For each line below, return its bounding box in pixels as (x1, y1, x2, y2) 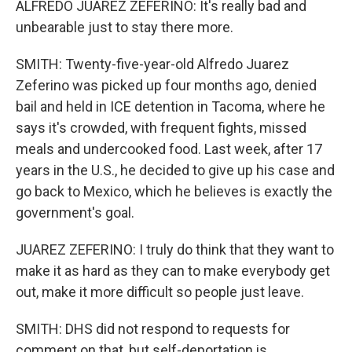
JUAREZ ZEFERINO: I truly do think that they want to (16, 241, 334, 258)
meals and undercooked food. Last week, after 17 (16, 141, 322, 157)
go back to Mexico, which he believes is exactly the (16, 183, 332, 200)
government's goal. (16, 204, 134, 221)
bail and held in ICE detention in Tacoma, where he (16, 98, 325, 115)
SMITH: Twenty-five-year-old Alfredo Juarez (16, 56, 289, 72)
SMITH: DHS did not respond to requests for (16, 321, 290, 337)
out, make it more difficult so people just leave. (16, 284, 304, 300)
